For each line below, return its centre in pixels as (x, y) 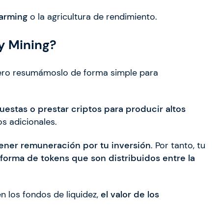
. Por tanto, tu (178, 146)
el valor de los (130, 195)
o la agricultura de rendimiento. (92, 17)
